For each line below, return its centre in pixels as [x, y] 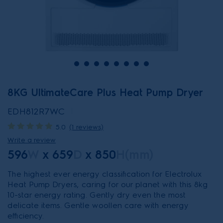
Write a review [32, 140]
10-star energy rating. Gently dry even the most [97, 195]
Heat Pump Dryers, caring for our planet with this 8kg [108, 184]
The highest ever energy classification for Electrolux [105, 174]
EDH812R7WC [36, 111]
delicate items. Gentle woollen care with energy [98, 205]
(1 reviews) [86, 127]
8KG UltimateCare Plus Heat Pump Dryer [105, 93]
